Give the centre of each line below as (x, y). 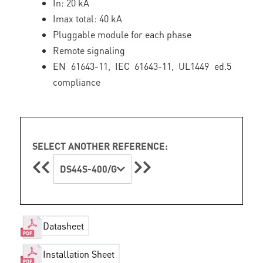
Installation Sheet (79, 254)
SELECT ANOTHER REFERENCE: (100, 146)
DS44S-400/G (89, 169)
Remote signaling (89, 50)
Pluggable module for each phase (122, 34)
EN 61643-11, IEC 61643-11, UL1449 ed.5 (142, 66)
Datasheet (64, 226)
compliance (77, 82)
